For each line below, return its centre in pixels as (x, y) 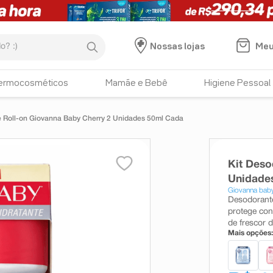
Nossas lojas (177, 47)
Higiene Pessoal (238, 83)
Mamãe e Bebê (136, 83)
